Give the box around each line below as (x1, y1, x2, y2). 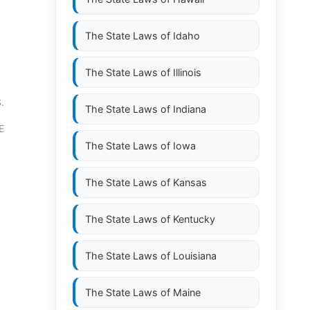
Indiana (173, 103, 206, 115)
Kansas (173, 176, 207, 188)
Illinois (173, 66, 201, 78)
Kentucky (173, 213, 215, 225)
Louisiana (173, 250, 217, 262)
